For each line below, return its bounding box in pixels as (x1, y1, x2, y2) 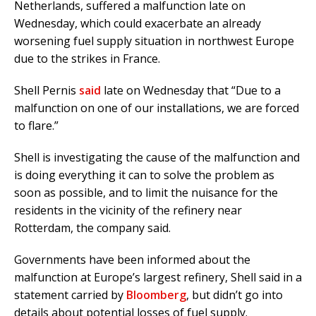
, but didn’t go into (186, 287, 283, 303)
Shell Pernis (14, 83, 79, 99)
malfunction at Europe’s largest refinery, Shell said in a (14, 269, 302, 286)
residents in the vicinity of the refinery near (14, 202, 242, 219)
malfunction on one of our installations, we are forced (14, 100, 299, 116)
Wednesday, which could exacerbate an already (14, 16, 261, 32)
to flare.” (14, 118, 59, 134)
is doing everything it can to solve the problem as (14, 167, 274, 183)
